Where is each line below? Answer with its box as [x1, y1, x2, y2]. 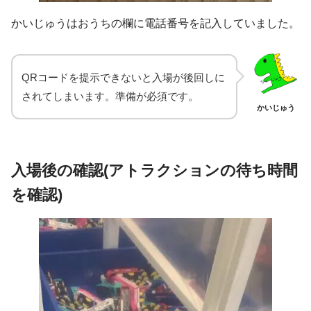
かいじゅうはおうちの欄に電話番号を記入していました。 [11, 17, 300, 29]
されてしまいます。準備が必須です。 [22, 90, 199, 102]
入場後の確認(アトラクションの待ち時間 [11, 161, 298, 179]
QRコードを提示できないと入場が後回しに [22, 71, 225, 83]
